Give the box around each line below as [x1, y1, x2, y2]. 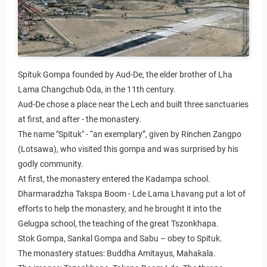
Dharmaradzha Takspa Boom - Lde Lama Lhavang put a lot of [18, 188, 246, 198]
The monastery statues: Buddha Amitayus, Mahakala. [18, 248, 216, 258]
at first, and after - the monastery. [18, 114, 141, 124]
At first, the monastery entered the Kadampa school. [18, 173, 210, 184]
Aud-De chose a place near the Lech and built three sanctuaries [18, 99, 249, 109]
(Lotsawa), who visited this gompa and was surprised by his [18, 144, 238, 154]
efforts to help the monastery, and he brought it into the [18, 203, 221, 213]
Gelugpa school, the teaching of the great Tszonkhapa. [18, 218, 219, 228]
